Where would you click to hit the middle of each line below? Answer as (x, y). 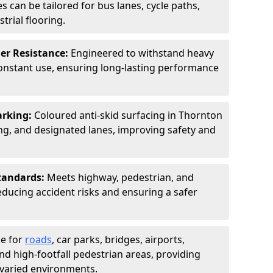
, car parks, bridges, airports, (118, 239)
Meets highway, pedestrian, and (120, 177)
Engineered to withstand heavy (142, 53)
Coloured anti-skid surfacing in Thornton (128, 115)
